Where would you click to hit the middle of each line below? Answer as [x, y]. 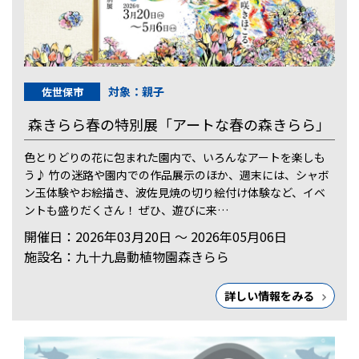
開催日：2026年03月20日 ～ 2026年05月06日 [155, 236]
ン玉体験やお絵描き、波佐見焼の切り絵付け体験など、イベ [175, 192]
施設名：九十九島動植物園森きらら [127, 256]
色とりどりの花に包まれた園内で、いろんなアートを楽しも [175, 157]
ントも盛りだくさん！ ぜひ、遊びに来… [126, 210]
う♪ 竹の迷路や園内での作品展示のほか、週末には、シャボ [177, 174]
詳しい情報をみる [270, 295]
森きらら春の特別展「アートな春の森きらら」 [179, 124]
